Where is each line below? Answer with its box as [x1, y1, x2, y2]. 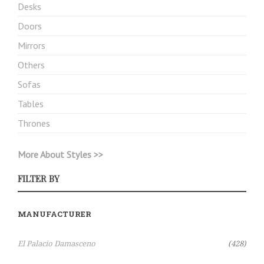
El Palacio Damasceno [18, 240, 95, 248]
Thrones [18, 117, 50, 129]
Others [18, 59, 45, 71]
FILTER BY [18, 173, 60, 184]
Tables [18, 98, 44, 110]
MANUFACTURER [18, 209, 91, 219]
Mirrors [18, 39, 45, 51]
